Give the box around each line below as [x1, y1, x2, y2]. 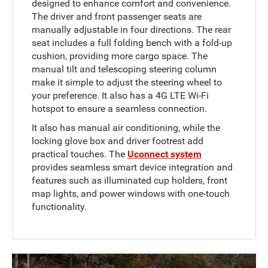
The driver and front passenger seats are [32, 11, 202, 23]
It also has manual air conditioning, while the [32, 122, 221, 134]
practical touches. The [32, 148, 128, 160]
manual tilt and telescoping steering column [32, 63, 217, 75]
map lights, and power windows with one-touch [32, 188, 230, 200]
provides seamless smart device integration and [32, 162, 233, 173]
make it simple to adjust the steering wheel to [32, 77, 223, 89]
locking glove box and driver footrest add [32, 135, 204, 147]
